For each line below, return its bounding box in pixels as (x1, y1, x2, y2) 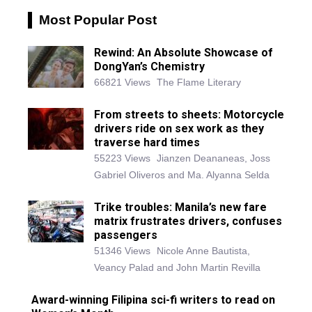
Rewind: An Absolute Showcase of (94, 46, 273, 60)
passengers (94, 228, 157, 242)
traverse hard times (94, 136, 200, 150)
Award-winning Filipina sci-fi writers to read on (31, 293, 275, 307)
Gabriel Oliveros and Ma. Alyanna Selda (94, 169, 270, 181)
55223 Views (94, 153, 150, 164)
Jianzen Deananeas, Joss (157, 153, 270, 164)
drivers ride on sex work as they (94, 122, 264, 136)
